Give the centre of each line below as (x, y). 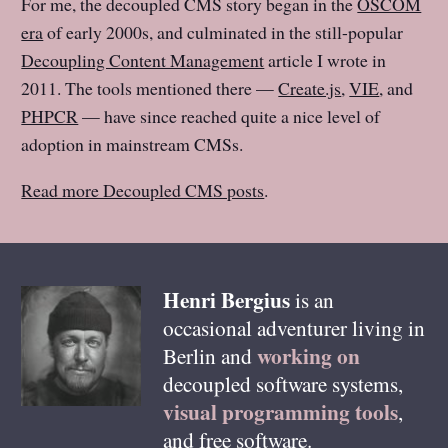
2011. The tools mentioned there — (150, 88)
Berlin (189, 355)
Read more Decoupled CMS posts (143, 190)
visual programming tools (280, 411)
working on (308, 355)
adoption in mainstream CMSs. (132, 144)
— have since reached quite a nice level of (229, 116)
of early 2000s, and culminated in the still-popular (223, 32)
